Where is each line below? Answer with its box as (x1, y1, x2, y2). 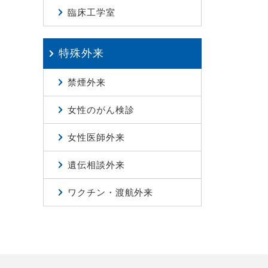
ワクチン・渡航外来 (68, 187, 154, 197)
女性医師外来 (68, 132, 125, 142)
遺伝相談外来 (68, 160, 125, 170)
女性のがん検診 (68, 105, 135, 115)
